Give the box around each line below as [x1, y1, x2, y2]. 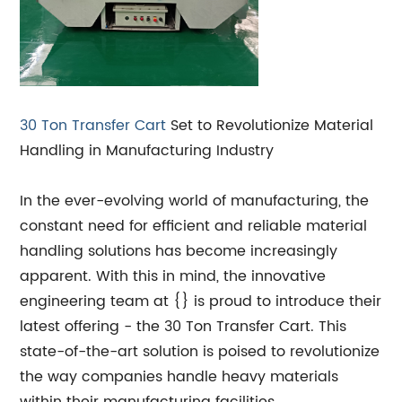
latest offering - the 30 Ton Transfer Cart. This [20, 315, 347, 338]
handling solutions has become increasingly [20, 240, 338, 263]
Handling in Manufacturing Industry [20, 139, 275, 162]
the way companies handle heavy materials [20, 365, 339, 389]
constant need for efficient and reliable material [20, 214, 368, 238]
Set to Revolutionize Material [166, 114, 374, 137]
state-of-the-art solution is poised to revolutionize [20, 340, 380, 363]
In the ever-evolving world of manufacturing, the [20, 189, 370, 213]
